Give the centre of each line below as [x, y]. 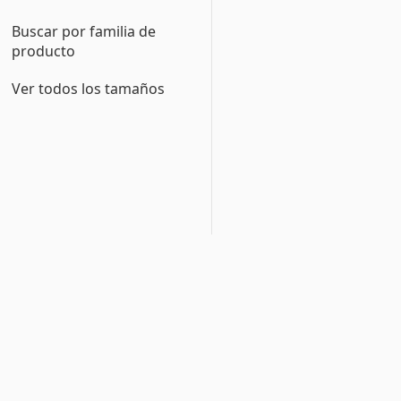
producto [44, 51]
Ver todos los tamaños [89, 89]
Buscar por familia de [84, 31]
